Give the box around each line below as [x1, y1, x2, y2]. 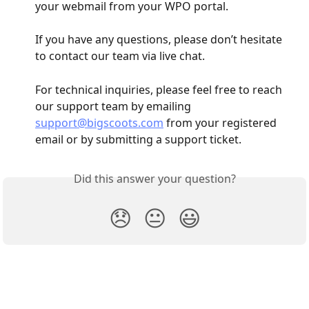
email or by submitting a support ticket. [35, 131, 241, 147]
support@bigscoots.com [35, 114, 163, 130]
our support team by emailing [35, 98, 194, 114]
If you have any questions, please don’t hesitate [35, 32, 285, 48]
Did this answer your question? [73, 170, 236, 186]
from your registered [163, 114, 279, 130]
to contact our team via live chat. [35, 48, 205, 64]
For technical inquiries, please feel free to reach [35, 81, 285, 97]
